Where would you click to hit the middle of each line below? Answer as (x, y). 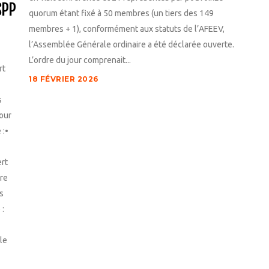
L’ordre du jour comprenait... (80, 60)
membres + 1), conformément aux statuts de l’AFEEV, (127, 29)
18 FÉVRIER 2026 (64, 79)
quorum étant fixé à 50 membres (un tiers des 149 (121, 13)
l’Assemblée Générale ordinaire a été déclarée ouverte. (131, 44)
